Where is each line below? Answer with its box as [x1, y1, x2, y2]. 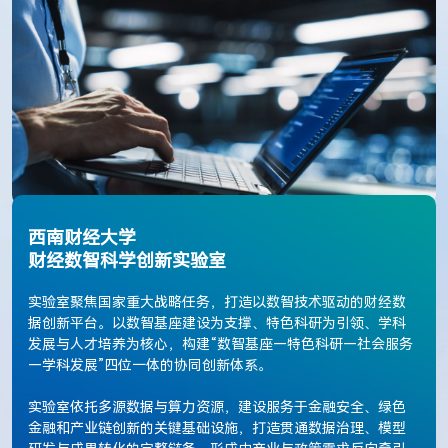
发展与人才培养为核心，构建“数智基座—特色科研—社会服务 [28, 336, 414, 353]
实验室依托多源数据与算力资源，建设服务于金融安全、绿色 [28, 399, 407, 416]
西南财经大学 [28, 227, 142, 249]
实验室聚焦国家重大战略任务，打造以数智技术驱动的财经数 [28, 294, 407, 311]
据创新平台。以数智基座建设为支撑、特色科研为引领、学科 [28, 315, 407, 332]
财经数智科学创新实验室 [28, 250, 227, 272]
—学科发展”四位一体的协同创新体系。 [28, 357, 273, 374]
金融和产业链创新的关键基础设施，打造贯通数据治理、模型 [28, 420, 407, 437]
